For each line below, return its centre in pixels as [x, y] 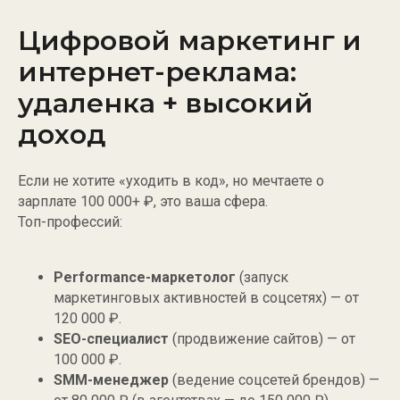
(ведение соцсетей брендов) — [274, 380]
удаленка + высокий [166, 104]
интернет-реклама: [157, 72]
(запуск [262, 278]
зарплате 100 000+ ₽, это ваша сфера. [143, 202]
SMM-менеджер [111, 380]
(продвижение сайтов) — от [262, 339]
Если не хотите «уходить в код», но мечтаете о [171, 181]
